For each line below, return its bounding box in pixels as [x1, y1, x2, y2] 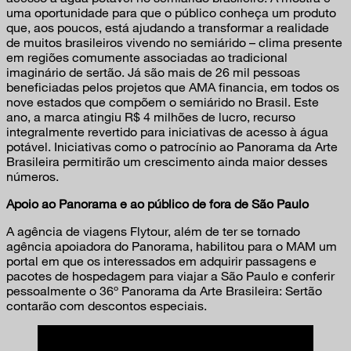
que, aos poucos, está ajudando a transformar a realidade [6, 20, 329, 35]
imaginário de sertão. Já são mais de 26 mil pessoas [6, 64, 300, 80]
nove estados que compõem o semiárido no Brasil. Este [6, 94, 319, 110]
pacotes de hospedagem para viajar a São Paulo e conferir [6, 268, 335, 284]
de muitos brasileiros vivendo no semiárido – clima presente [6, 34, 342, 50]
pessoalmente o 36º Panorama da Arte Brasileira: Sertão [6, 283, 322, 299]
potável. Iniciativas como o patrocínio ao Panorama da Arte [6, 139, 338, 154]
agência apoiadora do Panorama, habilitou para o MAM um [6, 238, 337, 254]
